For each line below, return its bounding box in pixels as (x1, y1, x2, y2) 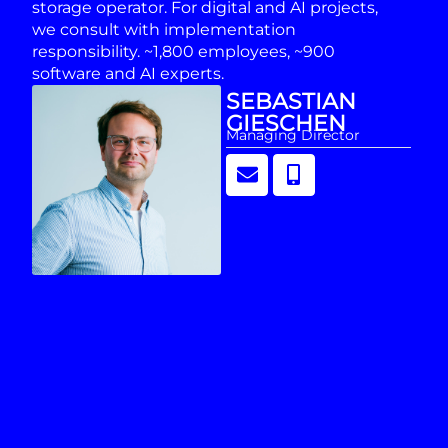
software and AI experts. (32, 64, 224, 84)
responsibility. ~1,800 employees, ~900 (32, 42, 335, 62)
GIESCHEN (226, 109, 347, 138)
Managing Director (226, 126, 361, 145)
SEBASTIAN (226, 87, 357, 116)
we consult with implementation (32, 20, 296, 40)
